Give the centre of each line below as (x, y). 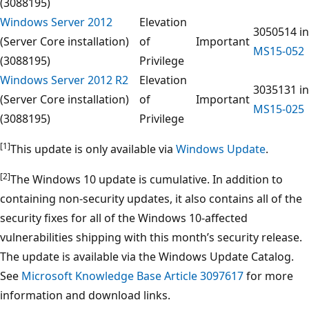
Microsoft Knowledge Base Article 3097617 (132, 276)
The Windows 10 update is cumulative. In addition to (147, 179)
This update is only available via (93, 149)
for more (268, 276)
